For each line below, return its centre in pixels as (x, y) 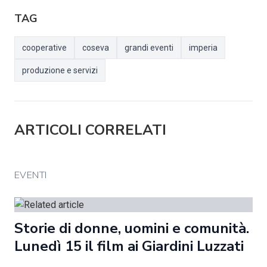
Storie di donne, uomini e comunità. (132, 228)
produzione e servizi (60, 70)
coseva (96, 48)
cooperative (44, 48)
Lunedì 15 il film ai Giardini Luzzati (129, 246)
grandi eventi (149, 48)
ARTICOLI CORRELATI (90, 130)
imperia (203, 48)
